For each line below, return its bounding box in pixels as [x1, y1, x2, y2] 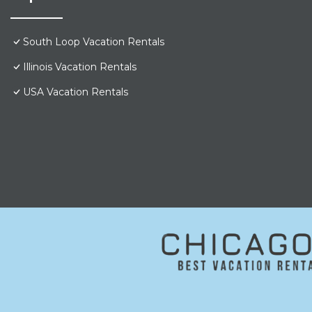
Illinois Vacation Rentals [23, 61, 136, 74]
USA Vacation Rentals [23, 86, 128, 99]
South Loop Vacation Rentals [23, 36, 164, 49]
